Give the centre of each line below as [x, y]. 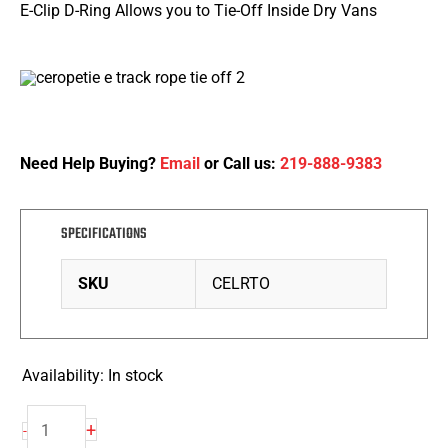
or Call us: [240, 164]
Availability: [63, 375]
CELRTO [241, 283]
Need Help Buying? [90, 164]
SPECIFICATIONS [104, 233]
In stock [136, 375]
